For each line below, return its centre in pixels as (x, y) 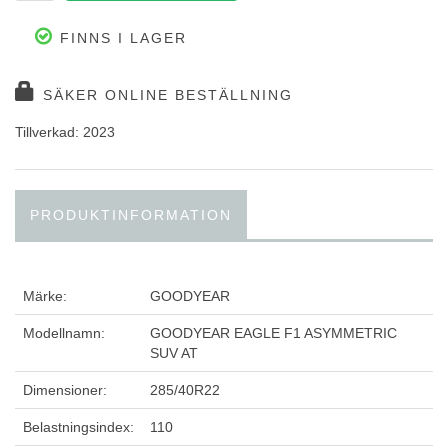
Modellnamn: (64, 333)
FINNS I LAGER (120, 38)
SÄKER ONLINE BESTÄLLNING (165, 95)
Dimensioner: (65, 390)
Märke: (45, 296)
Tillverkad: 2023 (65, 132)
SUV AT (174, 353)
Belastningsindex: (78, 427)
